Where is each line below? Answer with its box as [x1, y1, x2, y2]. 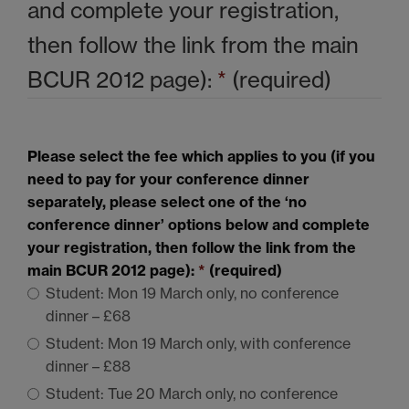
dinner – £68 [46, 306, 131, 325]
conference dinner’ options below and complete [27, 215, 370, 234]
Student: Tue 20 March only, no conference [46, 383, 338, 403]
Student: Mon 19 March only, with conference [46, 333, 351, 352]
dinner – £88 [46, 356, 131, 375]
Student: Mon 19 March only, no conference [46, 283, 339, 302]
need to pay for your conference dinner [27, 169, 309, 188]
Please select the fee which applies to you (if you [27, 146, 375, 165]
